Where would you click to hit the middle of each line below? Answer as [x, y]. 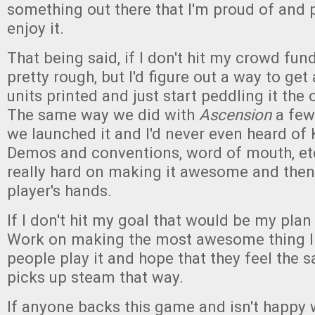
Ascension [235, 115]
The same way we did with [103, 115]
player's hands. [62, 191]
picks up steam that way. [95, 277]
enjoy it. [38, 28]
